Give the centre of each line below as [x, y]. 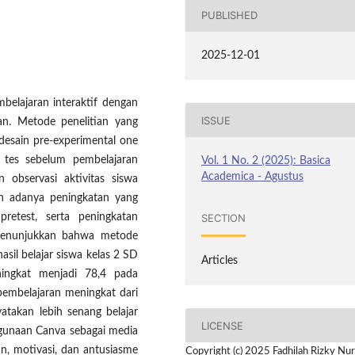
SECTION [224, 218]
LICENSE [223, 325]
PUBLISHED [230, 15]
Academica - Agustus [253, 177]
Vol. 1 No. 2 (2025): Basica [266, 161]
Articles [220, 261]
